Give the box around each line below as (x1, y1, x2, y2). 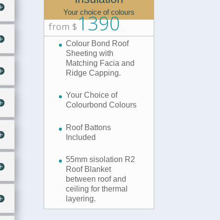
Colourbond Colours (66, 101, 137, 110)
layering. (66, 194, 96, 203)
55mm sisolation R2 (66, 155, 136, 164)
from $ (49, 20, 78, 32)
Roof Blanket (66, 165, 111, 174)
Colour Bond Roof (66, 39, 129, 48)
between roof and (66, 175, 127, 184)
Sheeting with (66, 49, 114, 57)
